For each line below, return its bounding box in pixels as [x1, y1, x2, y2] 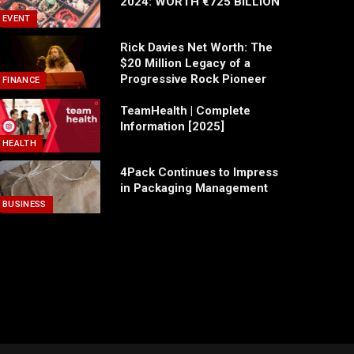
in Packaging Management [119, 180, 268, 195]
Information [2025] [119, 119, 224, 134]
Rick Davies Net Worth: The [119, 40, 273, 55]
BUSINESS [2, 199, 47, 210]
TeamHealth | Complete [119, 104, 250, 119]
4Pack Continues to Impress [119, 164, 278, 179]
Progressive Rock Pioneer [119, 72, 266, 87]
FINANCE [2, 74, 40, 85]
